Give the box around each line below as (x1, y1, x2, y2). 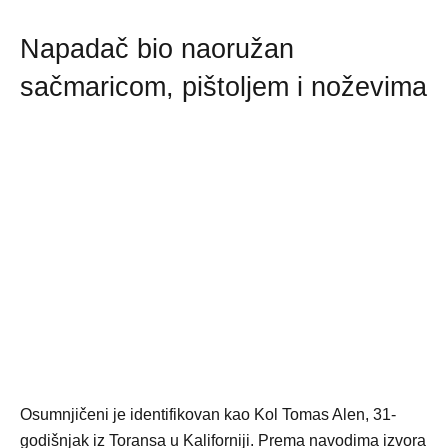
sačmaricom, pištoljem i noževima (20, 72, 427, 103)
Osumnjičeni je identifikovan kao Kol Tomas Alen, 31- (20, 406, 396, 424)
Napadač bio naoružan (20, 34, 294, 65)
